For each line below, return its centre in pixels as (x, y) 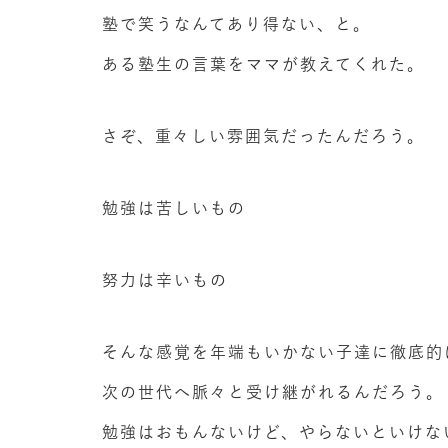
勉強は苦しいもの (174, 208)
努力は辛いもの (165, 280)
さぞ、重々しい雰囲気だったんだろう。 (263, 136)
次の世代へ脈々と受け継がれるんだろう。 (273, 392)
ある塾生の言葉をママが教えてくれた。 (263, 64)
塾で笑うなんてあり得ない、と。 (236, 24)
